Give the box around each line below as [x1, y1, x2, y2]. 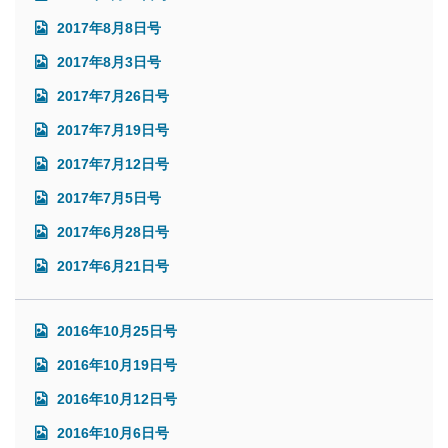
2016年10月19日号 [53, 356, 177, 373]
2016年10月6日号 [53, 424, 169, 441]
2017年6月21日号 [53, 257, 169, 274]
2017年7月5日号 [53, 189, 161, 206]
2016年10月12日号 [53, 390, 177, 407]
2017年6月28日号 [53, 223, 169, 240]
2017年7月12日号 [53, 155, 169, 172]
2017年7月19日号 [53, 121, 169, 138]
